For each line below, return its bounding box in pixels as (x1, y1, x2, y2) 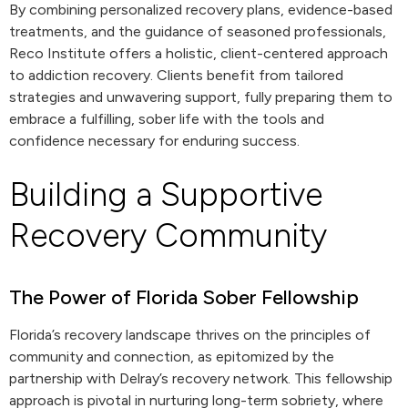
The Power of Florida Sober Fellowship (9, 285, 359, 310)
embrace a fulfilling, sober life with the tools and (9, 110, 324, 127)
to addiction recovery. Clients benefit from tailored (9, 66, 343, 84)
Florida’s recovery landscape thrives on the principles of (9, 326, 371, 343)
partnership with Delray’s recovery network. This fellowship (9, 370, 393, 387)
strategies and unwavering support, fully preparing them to (9, 88, 393, 106)
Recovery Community (9, 216, 327, 255)
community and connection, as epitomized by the (9, 348, 334, 365)
